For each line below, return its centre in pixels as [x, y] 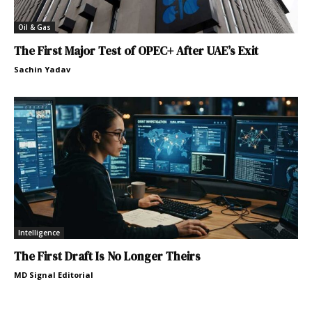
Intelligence [39, 233]
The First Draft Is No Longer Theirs [107, 257]
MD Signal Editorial [54, 275]
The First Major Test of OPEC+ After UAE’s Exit [136, 51]
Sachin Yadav [42, 70]
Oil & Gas [34, 28]
